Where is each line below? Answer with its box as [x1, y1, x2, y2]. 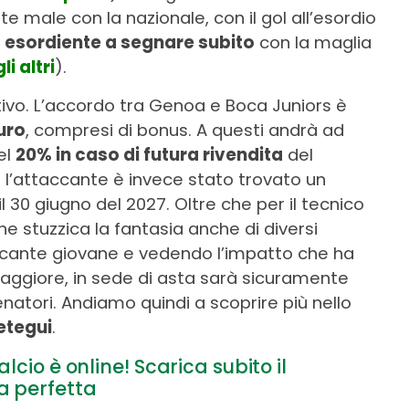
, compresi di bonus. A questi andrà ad [26, 119, 344, 142]
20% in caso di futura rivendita [16, 143, 283, 167]
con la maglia [255, 31, 372, 55]
